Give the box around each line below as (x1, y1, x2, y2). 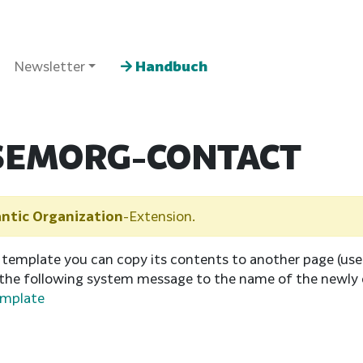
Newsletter (13, 58, 85, 74)
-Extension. (123, 207, 195, 224)
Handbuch (132, 58, 208, 74)
